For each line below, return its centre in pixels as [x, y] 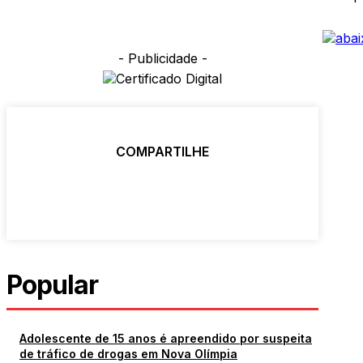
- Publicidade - [162, 58]
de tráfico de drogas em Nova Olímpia [128, 353]
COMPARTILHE [163, 151]
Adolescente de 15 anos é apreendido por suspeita [166, 338]
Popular [52, 284]
